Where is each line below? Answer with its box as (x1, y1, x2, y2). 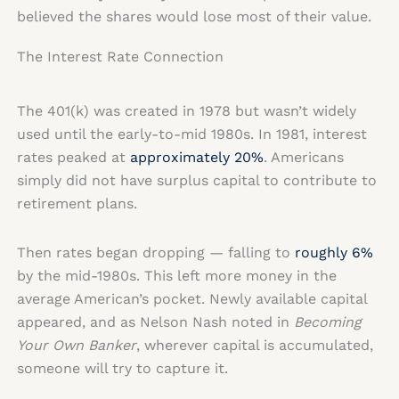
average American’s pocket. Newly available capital (16, 290, 367, 308)
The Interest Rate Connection (16, 48, 224, 66)
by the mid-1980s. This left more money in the (16, 267, 337, 285)
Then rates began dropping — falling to (16, 244, 290, 262)
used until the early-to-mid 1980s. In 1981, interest (16, 125, 367, 142)
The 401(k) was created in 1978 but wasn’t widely (16, 102, 356, 119)
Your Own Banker (16, 337, 136, 354)
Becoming (293, 313, 362, 331)
